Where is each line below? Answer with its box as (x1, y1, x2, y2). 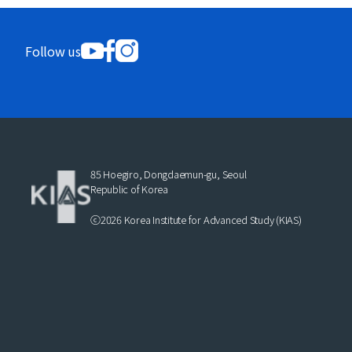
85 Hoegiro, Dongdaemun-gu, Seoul (90, 167, 247, 181)
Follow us (25, 41, 81, 60)
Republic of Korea (90, 181, 168, 196)
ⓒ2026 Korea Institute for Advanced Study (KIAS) (90, 212, 302, 228)
